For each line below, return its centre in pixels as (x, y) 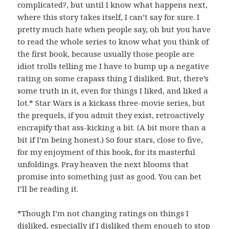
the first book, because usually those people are (106, 54)
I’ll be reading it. (49, 189)
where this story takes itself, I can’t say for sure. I (109, 17)
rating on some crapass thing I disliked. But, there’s (113, 78)
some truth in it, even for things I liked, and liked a (113, 91)
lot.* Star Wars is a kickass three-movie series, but (111, 103)
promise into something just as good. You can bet (110, 177)
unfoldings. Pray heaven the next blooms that (103, 164)
